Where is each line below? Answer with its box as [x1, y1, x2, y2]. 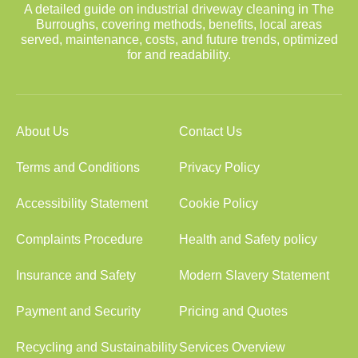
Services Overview [179, 340, 285, 354]
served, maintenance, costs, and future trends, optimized [20, 33, 338, 46]
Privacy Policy [179, 161, 260, 174]
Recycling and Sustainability [16, 340, 177, 354]
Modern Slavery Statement [179, 268, 329, 282]
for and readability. [127, 48, 231, 62]
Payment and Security [16, 304, 141, 318]
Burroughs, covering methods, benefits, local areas [36, 18, 322, 31]
